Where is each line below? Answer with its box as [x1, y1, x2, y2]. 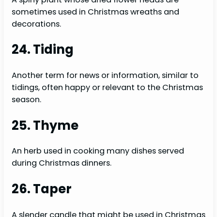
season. [12, 94, 41, 106]
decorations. [12, 18, 61, 30]
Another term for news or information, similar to [12, 70, 199, 81]
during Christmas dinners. [12, 157, 111, 169]
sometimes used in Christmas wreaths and [12, 6, 179, 17]
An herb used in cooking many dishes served [12, 145, 184, 157]
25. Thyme [12, 116, 78, 134]
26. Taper [12, 180, 72, 198]
